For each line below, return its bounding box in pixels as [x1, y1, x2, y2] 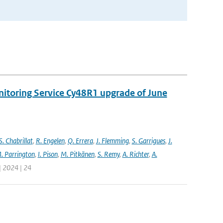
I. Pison [37, 149, 58, 159]
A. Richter [122, 149, 149, 159]
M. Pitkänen [60, 149, 95, 159]
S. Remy [97, 149, 119, 159]
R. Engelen [35, 136, 65, 145]
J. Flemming [96, 136, 129, 145]
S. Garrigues [131, 136, 165, 145]
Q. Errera [67, 136, 93, 145]
